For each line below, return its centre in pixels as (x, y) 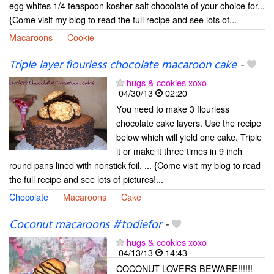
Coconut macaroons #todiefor (85, 225)
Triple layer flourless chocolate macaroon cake (123, 66)
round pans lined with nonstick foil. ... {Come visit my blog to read (135, 165)
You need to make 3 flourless (173, 109)
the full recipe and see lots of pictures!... (86, 179)
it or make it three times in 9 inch (179, 151)
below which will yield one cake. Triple (189, 137)
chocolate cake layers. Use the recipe (189, 123)
